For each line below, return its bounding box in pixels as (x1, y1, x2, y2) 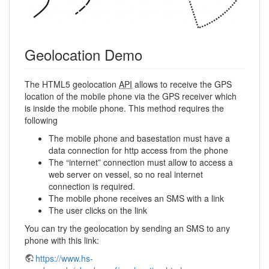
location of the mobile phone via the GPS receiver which (25, 90, 237, 103)
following (25, 114, 58, 127)
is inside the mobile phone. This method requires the (25, 102, 224, 115)
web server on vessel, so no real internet (49, 168, 203, 181)
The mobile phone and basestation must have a (49, 132, 230, 145)
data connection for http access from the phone (49, 144, 228, 157)
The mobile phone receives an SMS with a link (49, 192, 224, 205)
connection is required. (49, 180, 135, 193)
